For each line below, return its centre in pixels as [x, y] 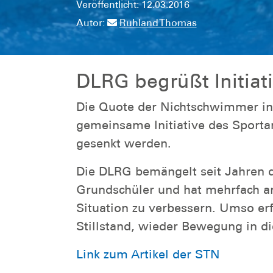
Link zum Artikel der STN [148, 254]
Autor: [91, 23]
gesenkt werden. [123, 143]
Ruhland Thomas [158, 23]
